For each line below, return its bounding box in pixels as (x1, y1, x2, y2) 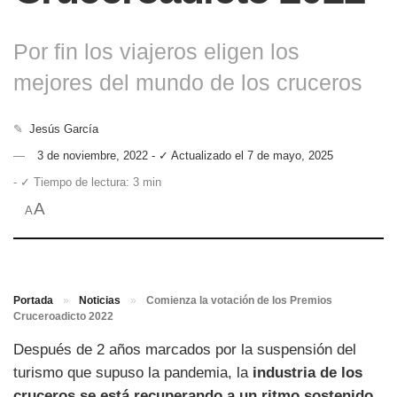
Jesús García (29, 121, 99, 136)
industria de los (253, 363, 362, 381)
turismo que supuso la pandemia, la (13, 363, 253, 381)
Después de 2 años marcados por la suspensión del (13, 340, 356, 358)
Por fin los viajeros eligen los (13, 38, 300, 64)
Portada (13, 293, 53, 307)
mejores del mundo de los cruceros (13, 69, 362, 95)
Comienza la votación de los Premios (146, 293, 332, 307)
